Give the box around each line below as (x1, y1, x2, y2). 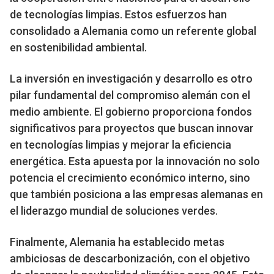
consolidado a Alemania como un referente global (10, 24, 256, 37)
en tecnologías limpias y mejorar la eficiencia (10, 138, 231, 151)
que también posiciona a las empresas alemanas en (10, 187, 263, 201)
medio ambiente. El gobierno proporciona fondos (10, 105, 252, 118)
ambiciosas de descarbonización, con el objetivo (10, 251, 250, 265)
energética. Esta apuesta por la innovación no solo (10, 154, 260, 168)
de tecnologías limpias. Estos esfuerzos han (10, 7, 227, 21)
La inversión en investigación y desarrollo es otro (10, 72, 253, 85)
